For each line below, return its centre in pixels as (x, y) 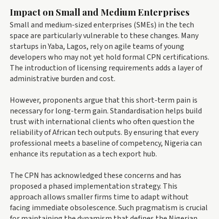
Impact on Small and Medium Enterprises (100, 12)
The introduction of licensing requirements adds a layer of (106, 68)
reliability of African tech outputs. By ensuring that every (104, 133)
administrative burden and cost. (63, 79)
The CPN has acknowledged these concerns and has (96, 176)
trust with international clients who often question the (102, 122)
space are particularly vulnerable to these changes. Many (104, 36)
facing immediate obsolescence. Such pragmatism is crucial (109, 208)
